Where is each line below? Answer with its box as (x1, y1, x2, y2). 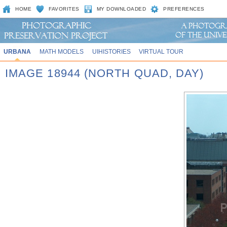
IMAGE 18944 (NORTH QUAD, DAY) (5, 67, 204, 80)
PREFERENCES (163, 6, 205, 12)
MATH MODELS (39, 48, 84, 55)
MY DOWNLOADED (96, 6, 146, 12)
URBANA (3, 48, 31, 55)
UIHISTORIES (92, 48, 131, 55)
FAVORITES (49, 6, 80, 12)
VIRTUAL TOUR (139, 48, 184, 55)
